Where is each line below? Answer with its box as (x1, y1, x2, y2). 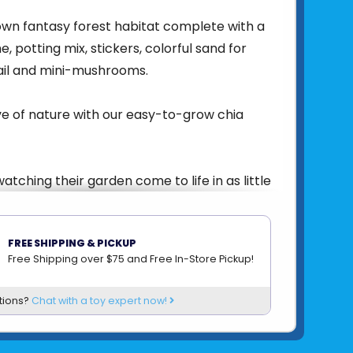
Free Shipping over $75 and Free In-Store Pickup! (8, 251, 254, 266)
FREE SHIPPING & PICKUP (8, 236, 136, 250)
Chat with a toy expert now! (32, 293, 169, 307)
